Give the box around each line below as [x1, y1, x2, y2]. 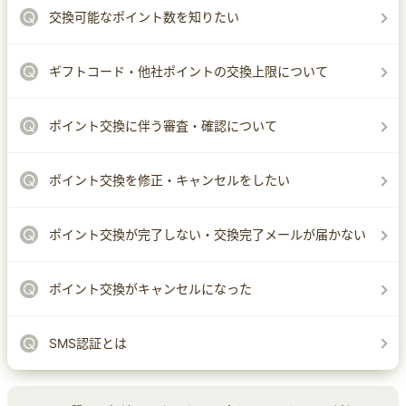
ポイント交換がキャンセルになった [49, 280, 252, 296]
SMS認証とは [49, 334, 127, 351]
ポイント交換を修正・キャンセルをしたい [49, 171, 290, 188]
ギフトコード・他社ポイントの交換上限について [49, 63, 328, 79]
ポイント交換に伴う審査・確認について [49, 117, 277, 133]
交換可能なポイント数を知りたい [49, 8, 239, 24]
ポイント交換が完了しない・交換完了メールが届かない [49, 226, 366, 242]
